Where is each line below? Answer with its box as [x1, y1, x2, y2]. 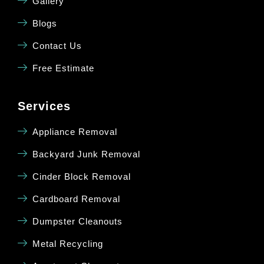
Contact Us [32, 41, 82, 51]
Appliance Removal [32, 127, 117, 137]
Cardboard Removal [32, 194, 120, 204]
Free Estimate [32, 63, 94, 74]
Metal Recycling [32, 239, 103, 249]
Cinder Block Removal [32, 171, 131, 182]
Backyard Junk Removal [32, 149, 140, 160]
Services [18, 100, 71, 113]
